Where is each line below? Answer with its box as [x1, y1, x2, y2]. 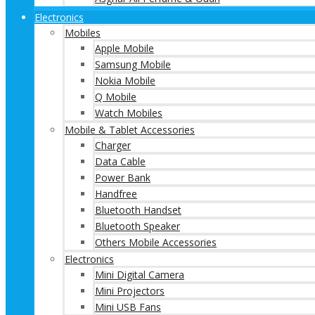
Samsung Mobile [95, 58, 171, 71]
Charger [95, 139, 131, 152]
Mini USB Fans [95, 300, 161, 314]
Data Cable [95, 155, 146, 168]
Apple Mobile [95, 41, 154, 55]
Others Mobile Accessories [95, 236, 217, 249]
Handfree [95, 187, 137, 200]
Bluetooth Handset [95, 203, 181, 217]
